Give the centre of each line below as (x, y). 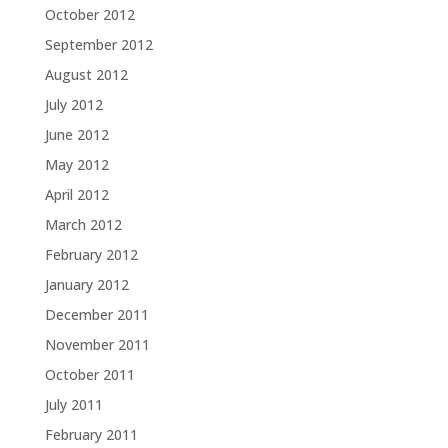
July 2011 (73, 404)
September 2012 (98, 44)
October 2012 (89, 14)
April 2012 (76, 194)
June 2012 (76, 134)
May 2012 (76, 164)
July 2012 (73, 104)
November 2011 (97, 344)
